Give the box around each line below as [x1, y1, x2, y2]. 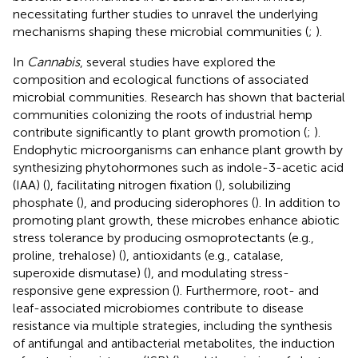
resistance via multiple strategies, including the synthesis [13, 317, 332, 333]
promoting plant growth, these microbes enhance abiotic [13, 212, 340, 228]
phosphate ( [13, 194, 80, 210]
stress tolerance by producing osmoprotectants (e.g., [13, 229, 314, 245]
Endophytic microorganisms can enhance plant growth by [13, 141, 343, 157]
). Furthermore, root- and [176, 282, 319, 298]
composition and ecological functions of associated [13, 71, 308, 87]
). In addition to [255, 194, 340, 210]
